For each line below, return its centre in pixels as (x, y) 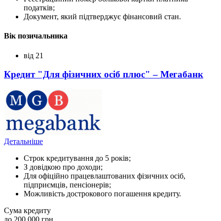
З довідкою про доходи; (63, 167)
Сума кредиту (27, 211)
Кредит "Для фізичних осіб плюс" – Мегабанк (104, 74)
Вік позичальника (36, 36)
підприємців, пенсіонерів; (67, 185)
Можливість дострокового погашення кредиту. (102, 194)
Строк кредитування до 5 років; (77, 158)
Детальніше (23, 142)
